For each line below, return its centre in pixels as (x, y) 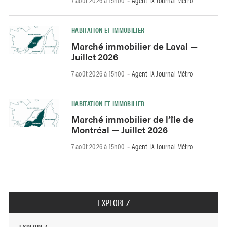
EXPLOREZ (113, 203)
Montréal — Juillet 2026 (119, 130)
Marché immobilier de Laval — (134, 46)
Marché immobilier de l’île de (132, 119)
